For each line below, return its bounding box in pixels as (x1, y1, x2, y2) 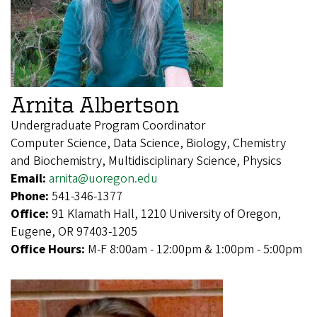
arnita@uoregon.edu (49, 169, 158, 188)
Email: (11, 169, 49, 188)
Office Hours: (11, 240, 88, 258)
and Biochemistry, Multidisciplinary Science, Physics (11, 151, 282, 170)
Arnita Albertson (11, 91, 179, 116)
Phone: (11, 187, 52, 205)
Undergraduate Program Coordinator (11, 116, 205, 134)
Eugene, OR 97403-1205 (11, 222, 137, 241)
